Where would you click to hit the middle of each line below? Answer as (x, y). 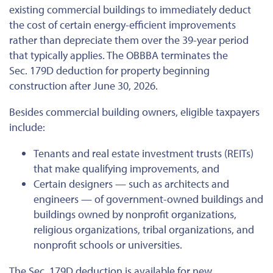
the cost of (34, 24)
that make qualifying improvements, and (126, 168)
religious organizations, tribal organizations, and (144, 229)
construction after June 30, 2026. (83, 85)
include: (27, 127)
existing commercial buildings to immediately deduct (130, 9)
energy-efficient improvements (164, 24)
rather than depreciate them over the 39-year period (129, 40)
